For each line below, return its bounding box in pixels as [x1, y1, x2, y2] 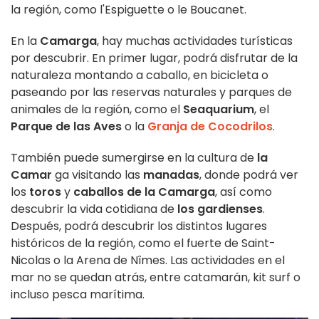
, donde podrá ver [199, 166, 298, 183]
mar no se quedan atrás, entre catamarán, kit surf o [11, 268, 300, 286]
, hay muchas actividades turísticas [97, 32, 293, 49]
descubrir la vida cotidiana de [11, 200, 177, 217]
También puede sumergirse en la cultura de [11, 149, 257, 166]
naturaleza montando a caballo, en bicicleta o [11, 66, 268, 83]
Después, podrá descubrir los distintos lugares [11, 217, 267, 234]
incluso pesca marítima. [11, 286, 145, 303]
